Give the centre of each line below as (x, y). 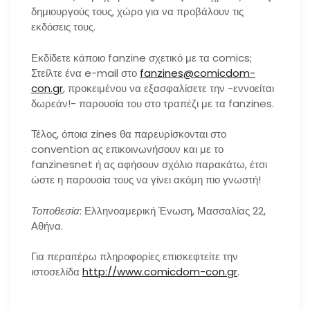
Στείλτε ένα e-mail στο (85, 73)
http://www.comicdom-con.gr (160, 272)
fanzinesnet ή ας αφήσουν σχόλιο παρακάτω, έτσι (149, 165)
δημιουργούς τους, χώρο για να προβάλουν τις (137, 12)
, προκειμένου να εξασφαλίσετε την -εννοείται (168, 88)
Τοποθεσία (55, 210)
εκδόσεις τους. (63, 27)
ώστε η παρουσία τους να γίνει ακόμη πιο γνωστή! (146, 180)
